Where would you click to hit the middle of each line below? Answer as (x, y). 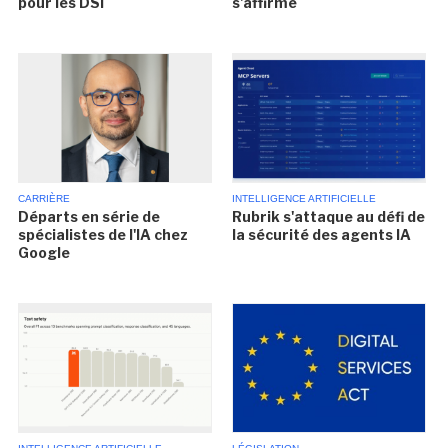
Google (44, 253)
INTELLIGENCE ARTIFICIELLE (303, 199)
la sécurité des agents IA (321, 235)
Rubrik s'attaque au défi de (328, 217)
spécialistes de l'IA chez (103, 235)
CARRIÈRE (44, 199)
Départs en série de (89, 217)
